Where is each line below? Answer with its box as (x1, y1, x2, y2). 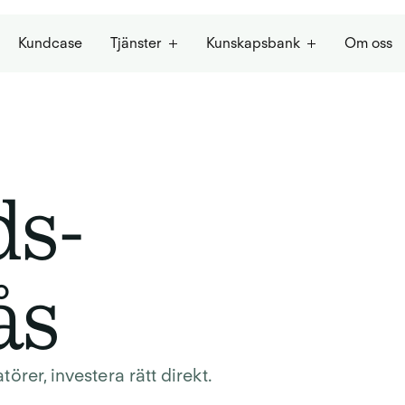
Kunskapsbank (205, 34, 300, 52)
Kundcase (17, 34, 82, 52)
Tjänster (110, 34, 163, 52)
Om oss (344, 34, 392, 52)
